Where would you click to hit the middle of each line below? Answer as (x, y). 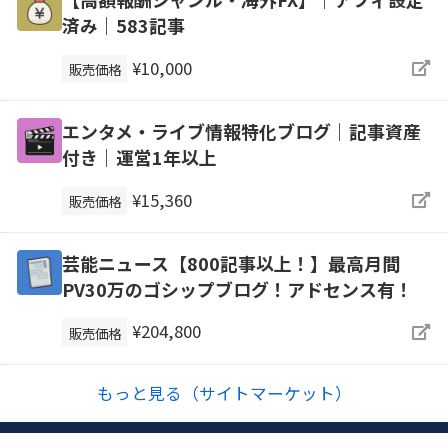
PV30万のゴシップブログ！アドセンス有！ (237, 288)
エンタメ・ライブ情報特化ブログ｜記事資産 (241, 130)
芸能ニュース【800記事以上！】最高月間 (230, 262)
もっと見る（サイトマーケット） (224, 393)
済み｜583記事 (123, 25)
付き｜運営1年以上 (139, 156)
